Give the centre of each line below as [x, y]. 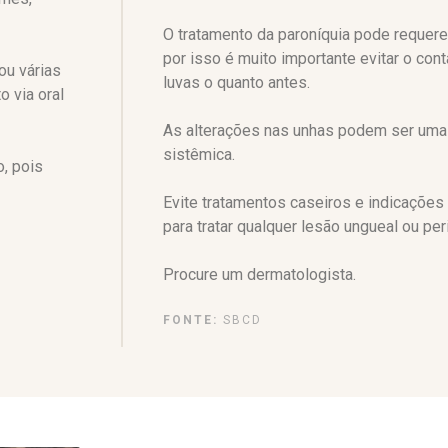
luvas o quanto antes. [236, 82]
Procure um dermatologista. [259, 274]
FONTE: [190, 319]
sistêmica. [199, 154]
